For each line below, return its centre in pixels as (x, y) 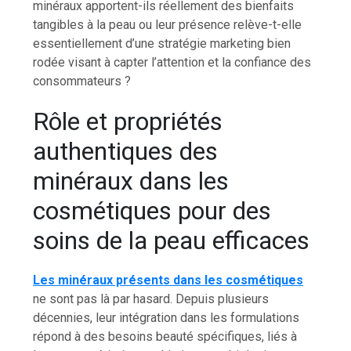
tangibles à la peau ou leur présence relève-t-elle (168, 24)
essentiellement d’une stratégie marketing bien (162, 43)
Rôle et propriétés (128, 121)
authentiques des (126, 151)
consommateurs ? (82, 81)
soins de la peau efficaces (172, 240)
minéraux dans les (131, 181)
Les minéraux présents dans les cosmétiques (168, 280)
